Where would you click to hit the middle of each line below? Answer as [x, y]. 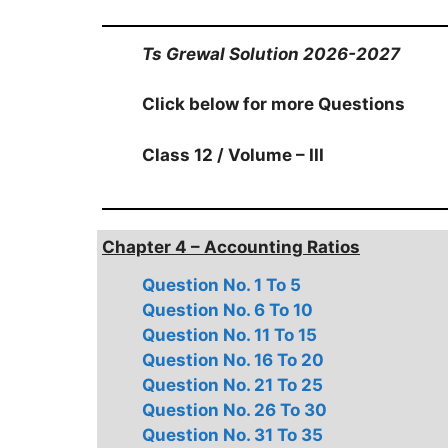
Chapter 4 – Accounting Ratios [231, 247]
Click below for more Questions [273, 104]
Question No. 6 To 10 [227, 310]
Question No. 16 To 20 [233, 360]
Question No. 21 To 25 [232, 385]
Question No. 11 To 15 [229, 335]
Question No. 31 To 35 [232, 435]
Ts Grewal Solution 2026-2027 [271, 53]
